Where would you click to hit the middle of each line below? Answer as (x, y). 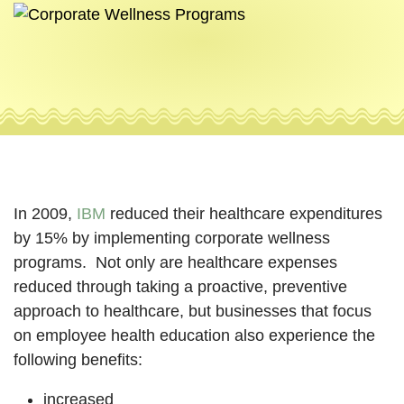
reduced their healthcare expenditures (244, 214)
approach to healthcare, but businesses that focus (193, 311)
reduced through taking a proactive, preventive (180, 287)
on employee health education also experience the (194, 335)
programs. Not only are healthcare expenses (175, 262)
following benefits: (78, 360)
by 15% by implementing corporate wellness (172, 238)
